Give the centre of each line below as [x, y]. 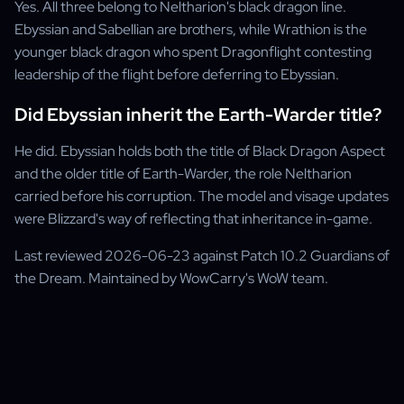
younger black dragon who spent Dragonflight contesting [193, 52]
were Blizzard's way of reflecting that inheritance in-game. [193, 219]
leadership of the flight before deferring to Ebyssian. [177, 74]
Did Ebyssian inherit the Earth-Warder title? [198, 115]
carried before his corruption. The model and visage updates [202, 196]
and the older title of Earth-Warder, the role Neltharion [183, 174]
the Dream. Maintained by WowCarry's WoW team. [171, 278]
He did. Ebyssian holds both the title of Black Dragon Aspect [200, 151]
